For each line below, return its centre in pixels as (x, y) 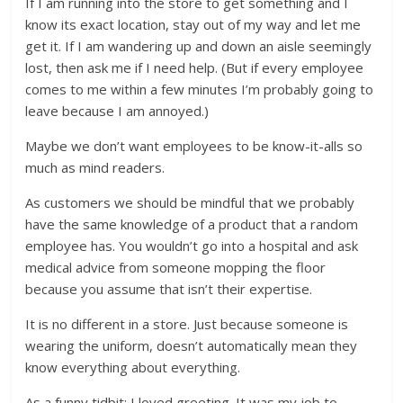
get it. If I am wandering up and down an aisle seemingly (199, 46)
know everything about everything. (133, 367)
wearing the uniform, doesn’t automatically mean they (192, 346)
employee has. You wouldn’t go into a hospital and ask (192, 246)
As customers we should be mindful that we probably (190, 203)
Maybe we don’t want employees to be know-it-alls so (194, 146)
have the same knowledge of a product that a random (192, 224)
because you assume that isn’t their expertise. (169, 289)
